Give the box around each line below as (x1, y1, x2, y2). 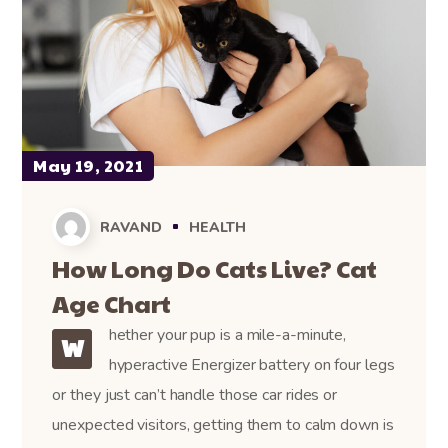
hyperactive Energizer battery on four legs (108, 354, 395, 377)
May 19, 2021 (33, 154, 144, 178)
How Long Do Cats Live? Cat (52, 251, 378, 286)
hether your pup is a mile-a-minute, (108, 324, 347, 347)
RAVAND (100, 218, 163, 238)
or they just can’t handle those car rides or (52, 384, 338, 407)
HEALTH (189, 218, 247, 238)
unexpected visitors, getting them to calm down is (52, 414, 394, 437)
